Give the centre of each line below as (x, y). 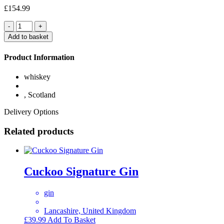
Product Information (39, 57)
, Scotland (40, 95)
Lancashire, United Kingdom (90, 211)
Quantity (17, 25)
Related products (39, 131)
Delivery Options (31, 112)
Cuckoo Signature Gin (81, 172)
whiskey (37, 77)
